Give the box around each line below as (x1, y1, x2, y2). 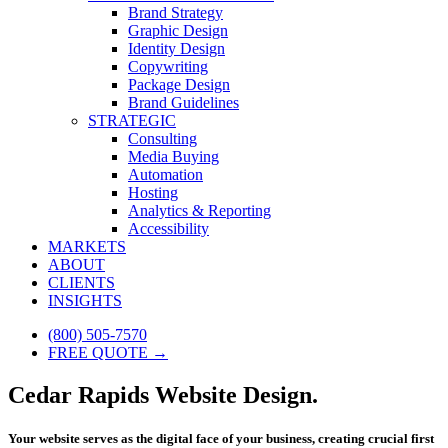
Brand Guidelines (128, 94, 239, 111)
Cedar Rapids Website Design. (8, 381, 318, 408)
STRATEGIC (88, 112, 176, 129)
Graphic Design (128, 22, 228, 39)
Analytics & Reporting (128, 202, 271, 219)
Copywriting (128, 58, 208, 75)
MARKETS (48, 238, 126, 255)
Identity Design (128, 40, 225, 57)
